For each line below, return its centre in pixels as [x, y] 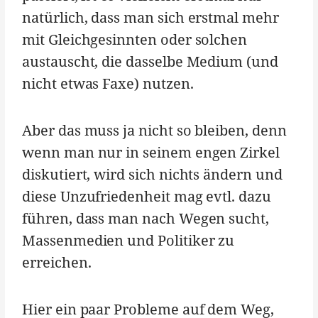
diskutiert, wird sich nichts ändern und [152, 174]
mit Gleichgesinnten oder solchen [135, 39]
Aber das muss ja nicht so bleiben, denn [154, 130]
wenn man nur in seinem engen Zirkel [151, 152]
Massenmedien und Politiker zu [128, 240]
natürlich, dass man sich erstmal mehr [150, 17]
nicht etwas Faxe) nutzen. [108, 83]
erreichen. [57, 262]
